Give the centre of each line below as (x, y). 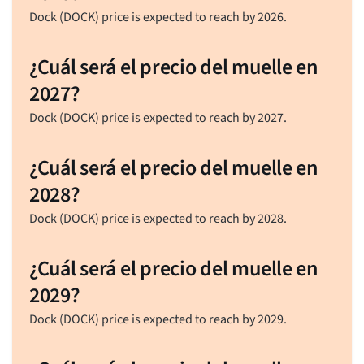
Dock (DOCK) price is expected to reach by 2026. (158, 17)
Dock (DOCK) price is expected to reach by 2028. (158, 218)
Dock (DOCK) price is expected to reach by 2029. (158, 319)
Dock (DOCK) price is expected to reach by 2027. (158, 117)
